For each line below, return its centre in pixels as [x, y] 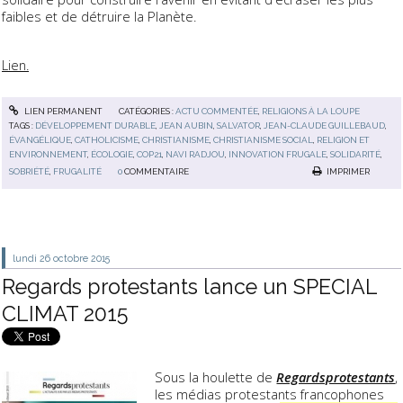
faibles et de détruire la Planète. [99, 16]
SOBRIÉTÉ [30, 171]
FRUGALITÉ [78, 171]
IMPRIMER [348, 171]
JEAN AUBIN [187, 126]
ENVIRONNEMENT [49, 155]
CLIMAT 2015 [65, 314]
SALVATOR [239, 126]
